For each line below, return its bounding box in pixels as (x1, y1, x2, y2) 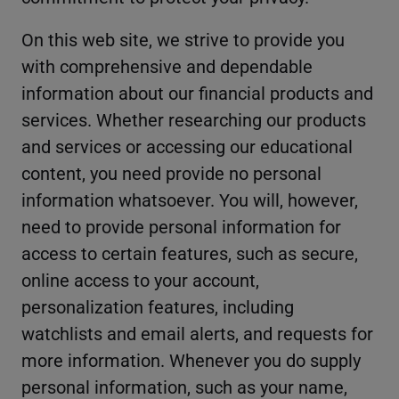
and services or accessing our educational (21, 134, 353, 159)
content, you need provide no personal (21, 161, 322, 185)
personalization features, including (21, 295, 294, 319)
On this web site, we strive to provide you (21, 28, 345, 52)
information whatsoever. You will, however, (21, 188, 358, 212)
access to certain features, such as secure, (21, 241, 358, 265)
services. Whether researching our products (21, 108, 366, 132)
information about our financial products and (21, 81, 373, 105)
